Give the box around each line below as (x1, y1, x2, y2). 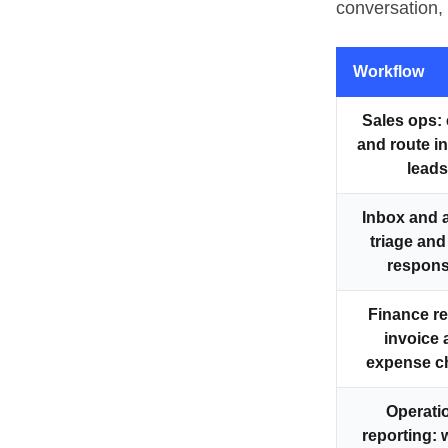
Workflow (353, 62, 424, 80)
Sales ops (361, 111, 437, 129)
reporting (362, 426, 432, 444)
